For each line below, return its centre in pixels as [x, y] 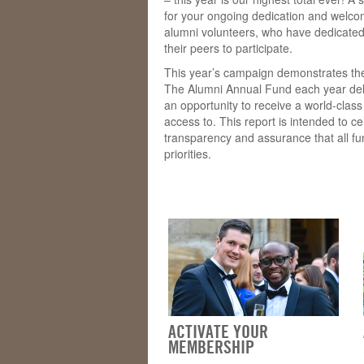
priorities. [188, 154]
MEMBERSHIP [211, 347]
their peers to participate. [228, 48]
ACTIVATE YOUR [218, 332]
